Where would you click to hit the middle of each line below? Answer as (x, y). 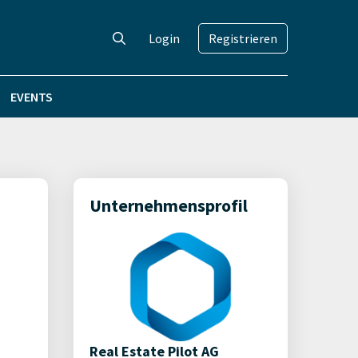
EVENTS (32, 97)
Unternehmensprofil (169, 205)
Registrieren (243, 38)
